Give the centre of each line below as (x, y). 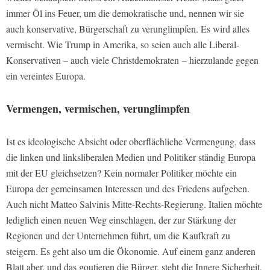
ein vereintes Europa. (46, 75)
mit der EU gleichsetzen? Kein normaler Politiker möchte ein (121, 172)
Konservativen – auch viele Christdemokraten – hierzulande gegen (132, 60)
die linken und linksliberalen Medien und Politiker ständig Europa (131, 157)
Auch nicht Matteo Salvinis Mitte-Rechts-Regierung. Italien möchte (134, 204)
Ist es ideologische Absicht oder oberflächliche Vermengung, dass (131, 141)
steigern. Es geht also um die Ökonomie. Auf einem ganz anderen (131, 251)
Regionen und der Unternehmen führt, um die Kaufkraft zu (118, 235)
